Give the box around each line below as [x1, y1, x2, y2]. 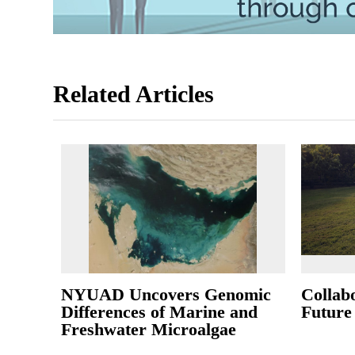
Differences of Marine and [61, 302, 258, 323]
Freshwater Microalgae [61, 319, 237, 340]
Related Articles [53, 81, 215, 108]
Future [300, 302, 352, 323]
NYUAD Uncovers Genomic [61, 284, 272, 305]
